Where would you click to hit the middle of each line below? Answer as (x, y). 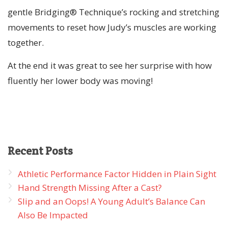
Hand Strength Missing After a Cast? (90, 187)
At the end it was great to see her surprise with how (110, 65)
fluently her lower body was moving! (80, 80)
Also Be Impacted (53, 215)
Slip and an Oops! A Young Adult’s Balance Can (111, 201)
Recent (26, 150)
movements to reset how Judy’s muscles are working (112, 27)
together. (26, 42)
